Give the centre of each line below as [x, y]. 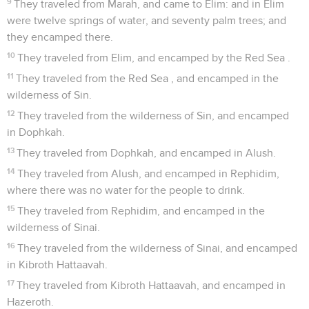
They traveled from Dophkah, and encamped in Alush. [147, 153]
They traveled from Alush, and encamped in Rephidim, [149, 173]
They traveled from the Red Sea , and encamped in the [148, 78]
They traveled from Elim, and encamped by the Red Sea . [154, 58]
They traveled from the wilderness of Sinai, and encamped [158, 248]
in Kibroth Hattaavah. [57, 265]
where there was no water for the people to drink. [126, 190]
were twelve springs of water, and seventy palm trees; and [147, 20]
